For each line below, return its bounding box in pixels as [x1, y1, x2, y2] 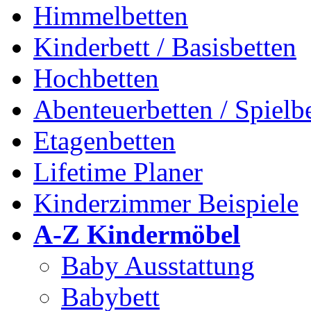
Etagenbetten [33, 126, 176, 155]
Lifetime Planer [33, 157, 203, 187]
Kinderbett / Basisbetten [33, 32, 296, 62]
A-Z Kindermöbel [33, 219, 240, 249]
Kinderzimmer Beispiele [33, 188, 299, 218]
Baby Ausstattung [61, 251, 255, 280]
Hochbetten [33, 63, 159, 93]
